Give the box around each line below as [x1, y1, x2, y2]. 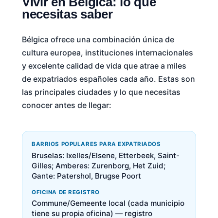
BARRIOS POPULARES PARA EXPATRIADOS [31, 141, 161, 148]
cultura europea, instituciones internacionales [21, 48, 193, 58]
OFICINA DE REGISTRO [31, 189, 100, 196]
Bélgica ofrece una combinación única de [21, 35, 174, 45]
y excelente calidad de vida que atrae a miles [21, 61, 186, 71]
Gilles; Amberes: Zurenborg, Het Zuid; [31, 161, 165, 170]
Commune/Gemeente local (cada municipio [31, 199, 184, 208]
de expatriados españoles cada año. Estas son [21, 74, 195, 84]
